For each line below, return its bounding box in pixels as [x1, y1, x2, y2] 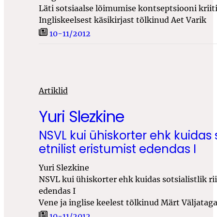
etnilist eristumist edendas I [38, 141, 196, 157]
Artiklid [38, 86, 68, 96]
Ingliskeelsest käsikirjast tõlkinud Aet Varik [38, 15, 206, 25]
